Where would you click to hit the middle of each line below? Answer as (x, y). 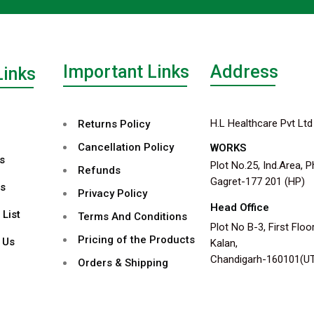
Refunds (99, 170)
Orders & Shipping (123, 262)
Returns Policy (114, 124)
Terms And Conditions (132, 216)
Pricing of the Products (136, 239)
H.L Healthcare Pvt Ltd (261, 123)
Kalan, (224, 243)
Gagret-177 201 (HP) (257, 181)
